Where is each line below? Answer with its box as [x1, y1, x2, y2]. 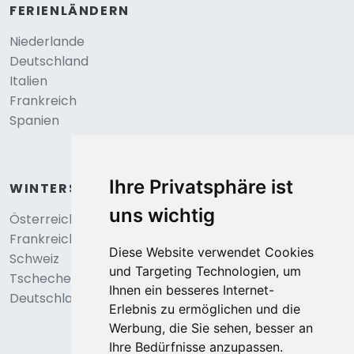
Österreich [9, 210, 77, 228]
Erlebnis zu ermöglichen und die [108, 301, 300, 317]
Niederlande [9, 32, 85, 51]
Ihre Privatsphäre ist [108, 175, 293, 198]
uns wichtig [108, 204, 215, 227]
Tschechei [9, 269, 73, 288]
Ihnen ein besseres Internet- [108, 282, 274, 298]
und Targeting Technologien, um [108, 263, 301, 279]
